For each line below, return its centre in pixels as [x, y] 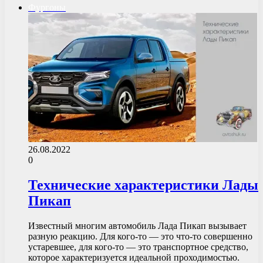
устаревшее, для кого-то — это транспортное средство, [138, 247]
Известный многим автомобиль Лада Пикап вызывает [137, 225]
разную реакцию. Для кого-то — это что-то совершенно [140, 236]
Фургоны [47, 7]
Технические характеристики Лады [143, 185]
